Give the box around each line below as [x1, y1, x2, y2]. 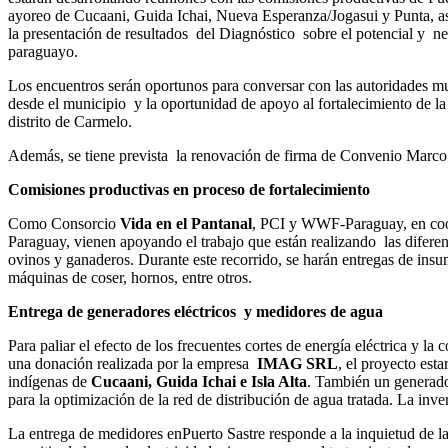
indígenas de [8, 372, 91, 390]
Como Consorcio [8, 214, 120, 232]
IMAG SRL [257, 354, 338, 372]
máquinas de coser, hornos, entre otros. [8, 268, 252, 286]
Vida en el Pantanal [120, 214, 252, 232]
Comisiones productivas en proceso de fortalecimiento [8, 180, 370, 198]
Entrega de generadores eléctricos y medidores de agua [8, 302, 383, 320]
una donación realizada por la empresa [8, 354, 257, 372]
